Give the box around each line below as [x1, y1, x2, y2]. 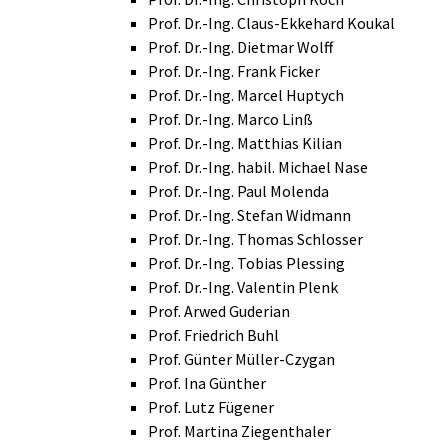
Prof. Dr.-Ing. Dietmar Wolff [148, 37, 333, 58]
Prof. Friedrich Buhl [148, 325, 279, 346]
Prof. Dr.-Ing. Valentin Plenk [148, 277, 338, 298]
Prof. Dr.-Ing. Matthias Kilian [148, 133, 342, 154]
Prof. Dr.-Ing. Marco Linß [148, 109, 313, 130]
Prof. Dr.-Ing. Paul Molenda [148, 181, 329, 202]
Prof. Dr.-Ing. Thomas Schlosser [148, 229, 363, 250]
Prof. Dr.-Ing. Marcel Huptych [148, 85, 344, 106]
